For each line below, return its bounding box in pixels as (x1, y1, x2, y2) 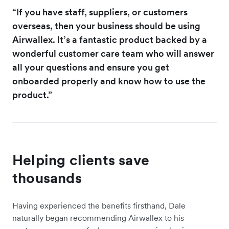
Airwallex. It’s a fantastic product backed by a (12, 33, 207, 45)
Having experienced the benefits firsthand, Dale (12, 200, 186, 211)
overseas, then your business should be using (12, 19, 200, 32)
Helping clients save (12, 150, 149, 169)
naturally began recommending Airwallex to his (12, 212, 184, 223)
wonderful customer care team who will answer (12, 47, 214, 59)
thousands (12, 168, 82, 187)
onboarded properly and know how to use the (12, 75, 205, 87)
